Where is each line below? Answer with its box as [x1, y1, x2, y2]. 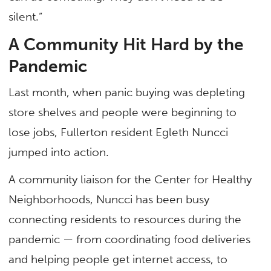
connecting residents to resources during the [8, 212, 242, 227]
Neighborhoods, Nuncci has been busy [8, 192, 210, 207]
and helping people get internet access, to [8, 252, 228, 267]
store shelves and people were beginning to [8, 105, 237, 120]
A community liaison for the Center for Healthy [8, 172, 252, 187]
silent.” [8, 9, 43, 24]
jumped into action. [8, 145, 109, 160]
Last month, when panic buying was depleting [8, 85, 246, 100]
